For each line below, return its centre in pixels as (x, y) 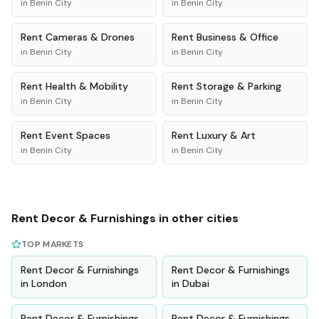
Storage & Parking (239, 86)
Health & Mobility (87, 86)
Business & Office (237, 37)
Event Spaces (78, 135)
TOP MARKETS (53, 244)
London (49, 283)
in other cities (197, 218)
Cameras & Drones (90, 37)
